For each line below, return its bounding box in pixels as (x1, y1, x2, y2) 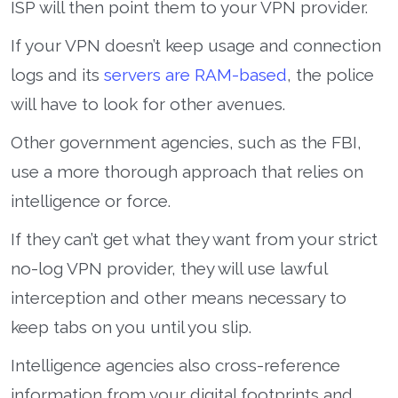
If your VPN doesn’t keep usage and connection (11, 35, 381, 55)
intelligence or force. (11, 190, 171, 211)
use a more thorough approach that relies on (11, 161, 363, 181)
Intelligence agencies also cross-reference (11, 354, 340, 375)
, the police (287, 64, 374, 84)
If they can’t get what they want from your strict (11, 228, 378, 249)
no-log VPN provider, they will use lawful (11, 258, 327, 278)
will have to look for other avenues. (11, 93, 285, 114)
